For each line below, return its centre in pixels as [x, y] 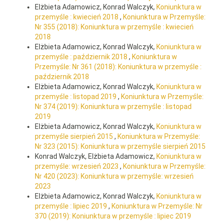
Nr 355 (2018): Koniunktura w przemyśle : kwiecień [114, 27]
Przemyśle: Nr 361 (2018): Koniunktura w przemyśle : [118, 67]
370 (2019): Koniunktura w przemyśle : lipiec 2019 [113, 216]
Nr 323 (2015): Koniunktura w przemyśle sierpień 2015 [120, 147]
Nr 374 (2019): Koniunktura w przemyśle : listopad [113, 107]
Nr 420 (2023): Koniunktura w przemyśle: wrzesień [114, 176]
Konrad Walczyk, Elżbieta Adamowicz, [96, 157]
